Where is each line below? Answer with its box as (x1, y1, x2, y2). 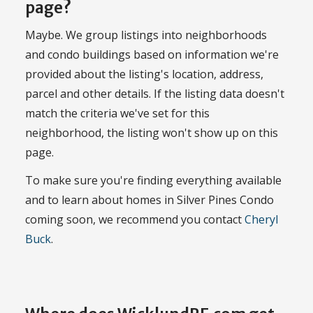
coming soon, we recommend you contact (25, 212, 245, 228)
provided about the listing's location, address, (25, 66, 263, 82)
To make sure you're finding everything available (25, 173, 282, 189)
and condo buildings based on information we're (25, 46, 279, 62)
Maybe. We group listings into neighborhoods (25, 27, 267, 43)
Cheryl (245, 212, 278, 228)
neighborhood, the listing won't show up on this (25, 124, 278, 140)
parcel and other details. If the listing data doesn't (25, 85, 284, 101)
